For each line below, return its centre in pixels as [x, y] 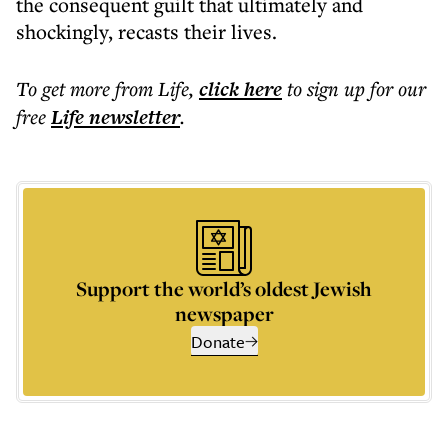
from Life [152, 88]
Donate [217, 341]
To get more [65, 88]
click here [240, 89]
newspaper [224, 313]
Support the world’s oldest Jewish [224, 288]
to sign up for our [356, 88]
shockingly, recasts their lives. [146, 31]
